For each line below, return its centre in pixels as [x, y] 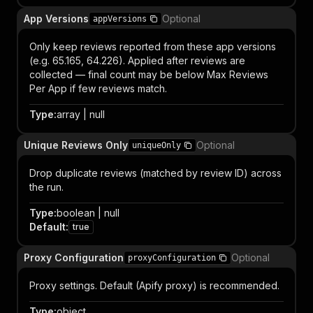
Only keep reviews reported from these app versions [153, 46]
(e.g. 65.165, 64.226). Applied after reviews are [137, 60]
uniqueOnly [156, 145]
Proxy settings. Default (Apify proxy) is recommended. [154, 285]
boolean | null [88, 213]
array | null [81, 114]
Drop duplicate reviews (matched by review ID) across [155, 173]
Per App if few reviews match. [98, 88]
